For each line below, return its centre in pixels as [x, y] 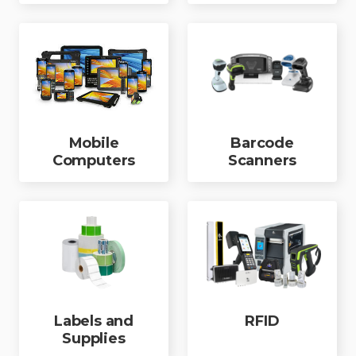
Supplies [94, 339]
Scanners [262, 161]
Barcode [262, 143]
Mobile [94, 143]
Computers [94, 161]
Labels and [94, 321]
